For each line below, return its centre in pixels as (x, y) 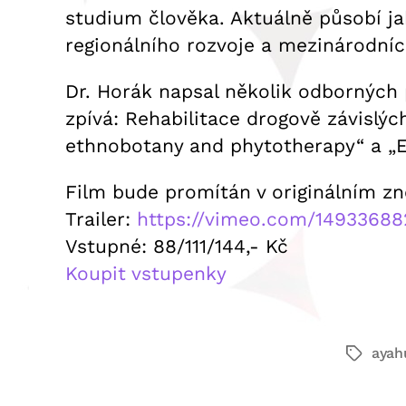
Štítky (365, 354)
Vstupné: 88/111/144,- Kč (177, 246)
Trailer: (101, 218)
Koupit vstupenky (146, 273)
